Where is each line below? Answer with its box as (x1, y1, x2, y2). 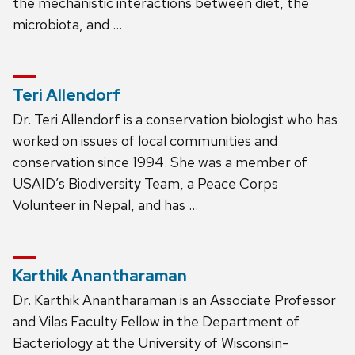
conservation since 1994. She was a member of (13, 152, 307, 171)
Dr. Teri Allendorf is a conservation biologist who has (13, 109, 338, 128)
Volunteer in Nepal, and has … (13, 195, 198, 214)
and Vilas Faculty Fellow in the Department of (13, 311, 300, 330)
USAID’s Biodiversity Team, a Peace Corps (13, 174, 278, 193)
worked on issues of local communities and (13, 131, 277, 150)
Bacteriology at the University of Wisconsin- (13, 333, 288, 352)
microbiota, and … (13, 14, 122, 33)
